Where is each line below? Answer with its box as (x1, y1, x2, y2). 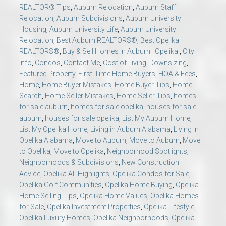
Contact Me (64, 59, 100, 67)
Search (19, 92, 42, 100)
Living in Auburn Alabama (90, 125, 171, 134)
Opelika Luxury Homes (19, 214, 90, 222)
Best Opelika (140, 36, 179, 45)
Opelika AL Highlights (43, 169, 109, 178)
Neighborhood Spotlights (107, 147, 187, 156)
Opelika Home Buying (105, 181, 173, 189)
